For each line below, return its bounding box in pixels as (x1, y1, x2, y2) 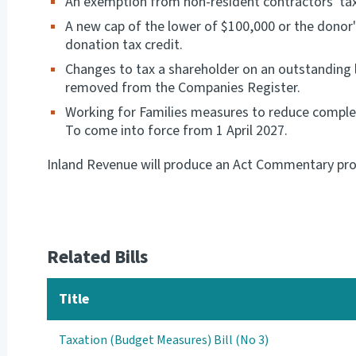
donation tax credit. (65, 35, 183, 56)
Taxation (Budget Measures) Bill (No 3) (59, 331, 269, 350)
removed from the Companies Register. (65, 78, 300, 99)
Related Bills (47, 244, 148, 271)
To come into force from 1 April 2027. (65, 121, 288, 141)
